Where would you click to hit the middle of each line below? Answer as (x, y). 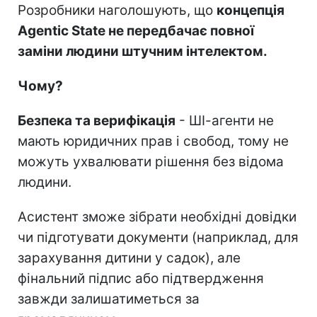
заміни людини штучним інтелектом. (143, 51)
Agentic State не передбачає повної (136, 30)
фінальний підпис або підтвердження (141, 278)
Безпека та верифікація (97, 120)
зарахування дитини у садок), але (129, 258)
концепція (250, 10)
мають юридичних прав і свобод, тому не (153, 141)
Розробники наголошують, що (117, 10)
